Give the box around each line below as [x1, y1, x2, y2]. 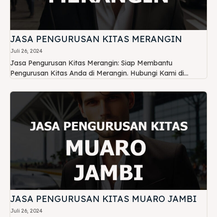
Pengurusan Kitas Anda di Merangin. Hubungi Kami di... [10, 68, 188, 77]
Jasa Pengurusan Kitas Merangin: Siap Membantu [10, 58, 172, 67]
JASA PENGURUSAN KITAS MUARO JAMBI [10, 193, 197, 204]
